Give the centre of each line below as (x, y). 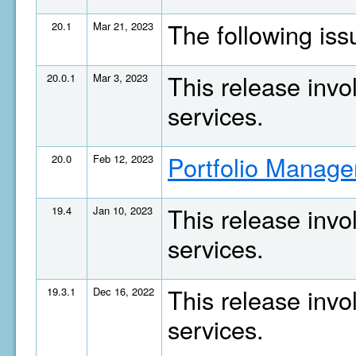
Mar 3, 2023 (120, 77)
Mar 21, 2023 (123, 26)
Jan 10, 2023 (123, 210)
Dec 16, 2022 (124, 291)
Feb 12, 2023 (123, 159)
